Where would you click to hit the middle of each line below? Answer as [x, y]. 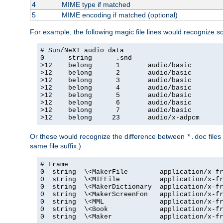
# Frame [54, 164]
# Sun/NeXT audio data [82, 50]
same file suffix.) [56, 146]
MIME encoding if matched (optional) [119, 15]
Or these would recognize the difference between [108, 136]
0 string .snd [86, 58]
